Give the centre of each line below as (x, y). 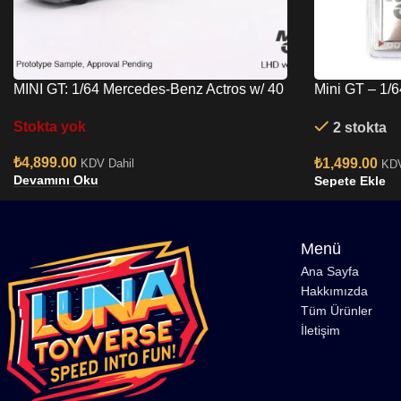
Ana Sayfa (330, 272)
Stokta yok (50, 126)
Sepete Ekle (350, 181)
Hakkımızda (334, 291)
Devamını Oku (56, 180)
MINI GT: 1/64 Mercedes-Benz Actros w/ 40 (149, 90)
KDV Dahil (107, 163)
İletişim (320, 331)
